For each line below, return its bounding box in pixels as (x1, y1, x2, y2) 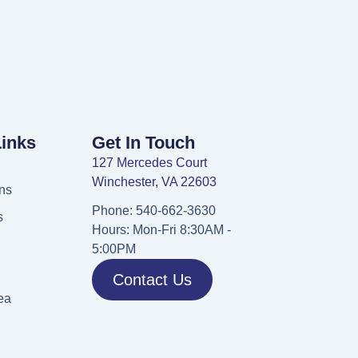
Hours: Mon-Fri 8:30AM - (91, 223, 231, 237)
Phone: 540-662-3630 (91, 204, 216, 218)
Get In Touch (91, 133, 195, 153)
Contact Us (112, 271, 192, 289)
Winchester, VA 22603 (91, 175, 217, 189)
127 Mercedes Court (91, 156, 207, 170)
